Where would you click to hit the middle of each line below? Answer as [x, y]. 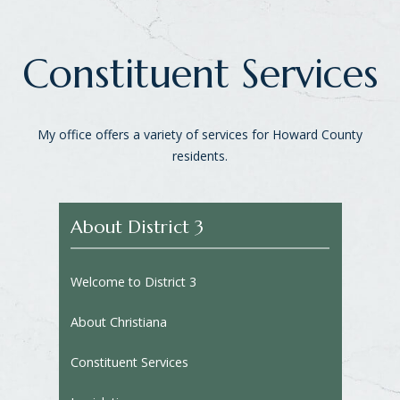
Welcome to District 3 [133, 281]
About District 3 [137, 227]
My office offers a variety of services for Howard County [200, 134]
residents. [200, 156]
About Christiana [118, 321]
